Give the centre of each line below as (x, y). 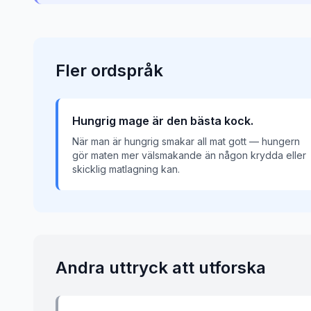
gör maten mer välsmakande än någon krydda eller (189, 155)
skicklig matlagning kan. (126, 169)
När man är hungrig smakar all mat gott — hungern (186, 141)
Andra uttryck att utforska (161, 268)
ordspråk (127, 70)
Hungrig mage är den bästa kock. (163, 121)
